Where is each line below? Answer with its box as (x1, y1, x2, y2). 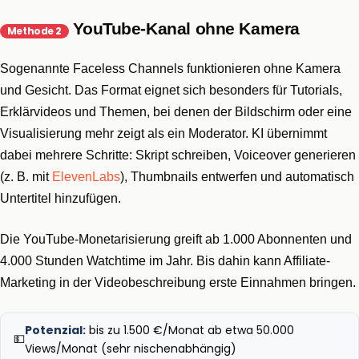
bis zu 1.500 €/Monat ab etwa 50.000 (86, 321, 294, 338)
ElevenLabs (52, 169, 120, 184)
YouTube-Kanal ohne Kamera (68, 19, 300, 38)
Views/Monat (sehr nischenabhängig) (25, 340, 236, 357)
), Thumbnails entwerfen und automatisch (120, 169, 354, 184)
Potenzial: (25, 321, 86, 338)
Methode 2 (6, 24, 63, 38)
